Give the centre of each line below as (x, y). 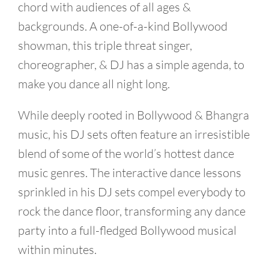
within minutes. (57, 249)
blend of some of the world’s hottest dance (126, 153)
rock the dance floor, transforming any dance (132, 211)
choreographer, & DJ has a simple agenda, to (131, 65)
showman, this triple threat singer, (105, 45)
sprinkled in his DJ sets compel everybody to (132, 192)
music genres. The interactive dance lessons (130, 173)
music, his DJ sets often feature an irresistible (134, 134)
